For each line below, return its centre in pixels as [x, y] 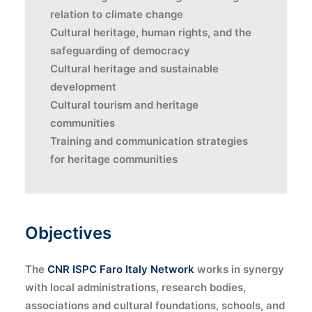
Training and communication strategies [149, 141]
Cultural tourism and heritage [124, 105]
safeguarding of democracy [120, 50]
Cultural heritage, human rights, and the [151, 32]
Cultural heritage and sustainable [134, 69]
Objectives [68, 233]
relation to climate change [117, 14]
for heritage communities [114, 159]
